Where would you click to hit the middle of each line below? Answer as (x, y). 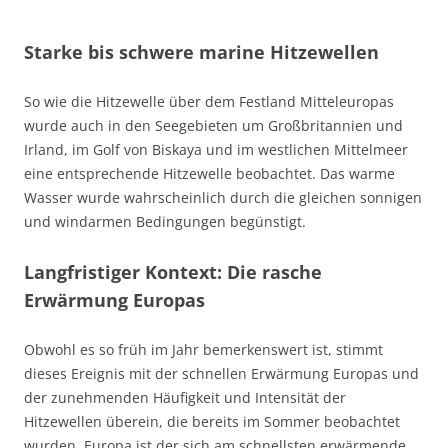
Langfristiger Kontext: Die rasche (173, 272)
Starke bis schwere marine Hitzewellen (201, 52)
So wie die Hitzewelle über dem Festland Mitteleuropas (209, 102)
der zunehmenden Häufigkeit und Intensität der (185, 398)
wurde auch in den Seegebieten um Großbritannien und (213, 126)
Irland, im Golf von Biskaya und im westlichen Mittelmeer (216, 150)
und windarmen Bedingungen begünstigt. (165, 222)
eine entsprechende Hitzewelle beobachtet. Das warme (209, 174)
